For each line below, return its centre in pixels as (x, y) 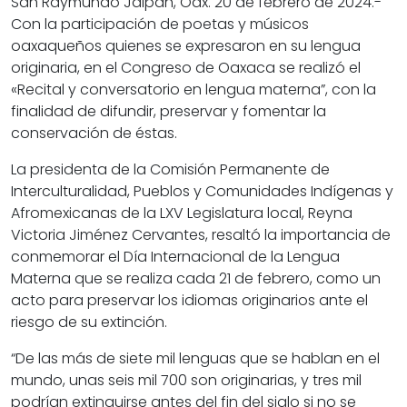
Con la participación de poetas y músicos (160, 25)
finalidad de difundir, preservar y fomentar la (169, 112)
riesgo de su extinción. (89, 323)
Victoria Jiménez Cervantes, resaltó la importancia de (201, 235)
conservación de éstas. (94, 134)
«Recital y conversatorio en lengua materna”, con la (194, 90)
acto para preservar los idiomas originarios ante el (189, 301)
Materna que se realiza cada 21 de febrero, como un (196, 279)
